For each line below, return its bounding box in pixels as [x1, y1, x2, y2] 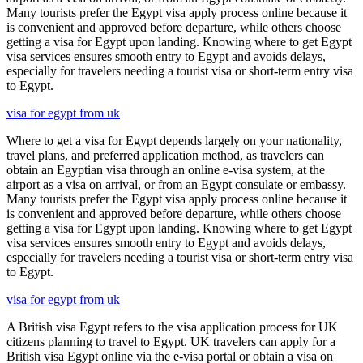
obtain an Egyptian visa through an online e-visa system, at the [6, 162, 325, 177]
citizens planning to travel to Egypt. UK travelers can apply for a [6, 334, 335, 348]
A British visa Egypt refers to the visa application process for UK [6, 319, 338, 334]
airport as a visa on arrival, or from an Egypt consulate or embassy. [6, 177, 346, 191]
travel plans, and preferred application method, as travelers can [6, 147, 324, 162]
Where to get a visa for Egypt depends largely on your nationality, [6, 133, 342, 147]
